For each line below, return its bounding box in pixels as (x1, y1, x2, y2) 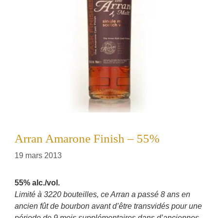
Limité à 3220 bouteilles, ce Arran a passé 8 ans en (15, 190, 190, 199)
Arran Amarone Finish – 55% (15, 132, 160, 145)
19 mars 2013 (15, 151, 62, 160)
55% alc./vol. (15, 179, 60, 187)
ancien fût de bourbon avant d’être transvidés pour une (15, 202, 202, 210)
